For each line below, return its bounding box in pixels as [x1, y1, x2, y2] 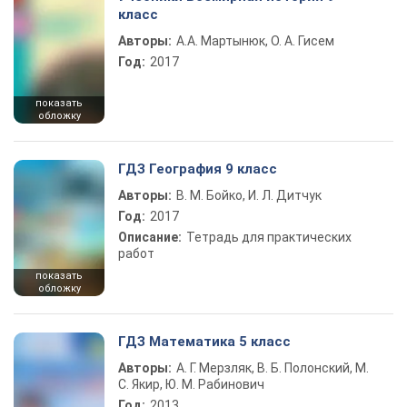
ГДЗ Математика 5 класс [118, 333, 291, 350]
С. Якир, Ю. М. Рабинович [118, 377, 264, 392]
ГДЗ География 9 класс [118, 161, 277, 177]
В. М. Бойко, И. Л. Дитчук [176, 188, 322, 203]
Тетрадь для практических [186, 230, 352, 244]
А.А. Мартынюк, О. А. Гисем [176, 34, 334, 48]
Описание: [118, 230, 182, 244]
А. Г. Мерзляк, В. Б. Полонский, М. [176, 361, 369, 375]
